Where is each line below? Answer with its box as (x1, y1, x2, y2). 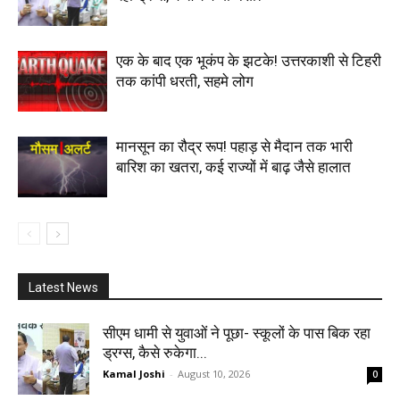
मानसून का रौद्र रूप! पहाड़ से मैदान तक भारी (116, 137, 353, 155)
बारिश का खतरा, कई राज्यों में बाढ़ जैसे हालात (116, 157, 351, 176)
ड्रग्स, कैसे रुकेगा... (103, 343, 207, 362)
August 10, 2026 (178, 366, 250, 380)
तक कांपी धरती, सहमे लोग (116, 71, 254, 90)
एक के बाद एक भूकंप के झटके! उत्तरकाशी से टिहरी (116, 51, 381, 70)
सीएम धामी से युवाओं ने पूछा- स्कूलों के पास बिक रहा (103, 323, 371, 342)
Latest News (29, 279, 98, 295)
